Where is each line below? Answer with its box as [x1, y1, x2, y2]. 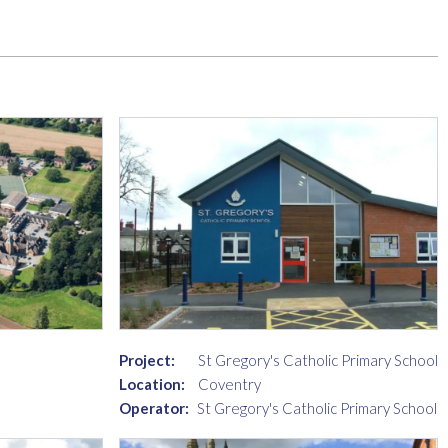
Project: [119, 350, 175, 369]
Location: [119, 374, 185, 393]
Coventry [198, 374, 261, 393]
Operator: [119, 398, 189, 417]
